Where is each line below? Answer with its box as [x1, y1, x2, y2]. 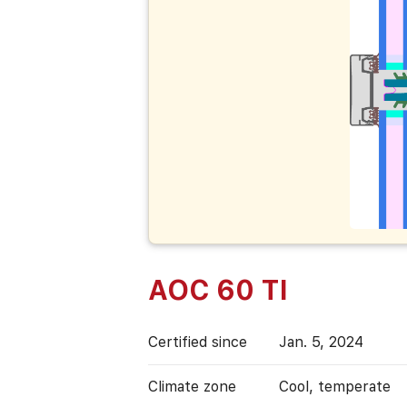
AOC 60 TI [148, 273, 289, 306]
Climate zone [148, 377, 237, 395]
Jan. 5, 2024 [279, 333, 364, 351]
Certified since [148, 333, 248, 351]
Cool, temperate [279, 377, 392, 395]
